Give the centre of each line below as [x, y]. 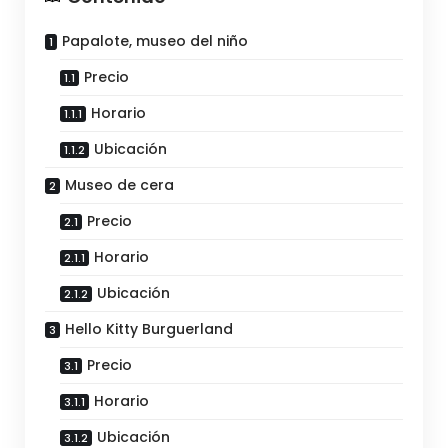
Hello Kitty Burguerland [149, 328]
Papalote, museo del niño [155, 40]
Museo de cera [119, 184]
